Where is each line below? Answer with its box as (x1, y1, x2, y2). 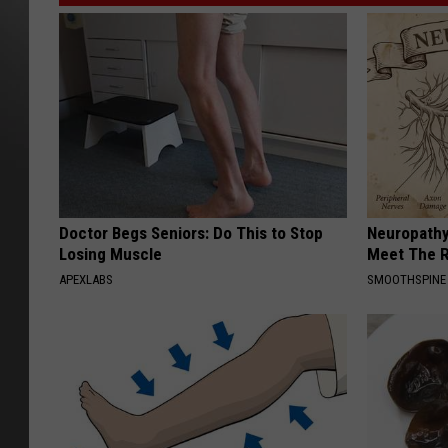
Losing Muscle (59, 244, 162, 265)
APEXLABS (59, 272, 113, 288)
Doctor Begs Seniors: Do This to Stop (59, 223, 323, 244)
